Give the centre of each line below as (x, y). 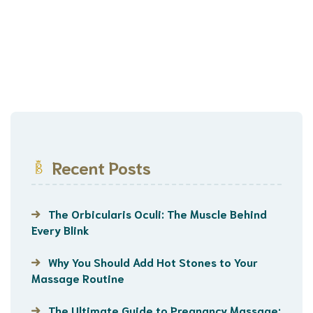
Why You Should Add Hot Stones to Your (153, 262)
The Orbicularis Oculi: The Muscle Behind (158, 214)
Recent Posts (102, 167)
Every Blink (60, 230)
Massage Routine (78, 278)
